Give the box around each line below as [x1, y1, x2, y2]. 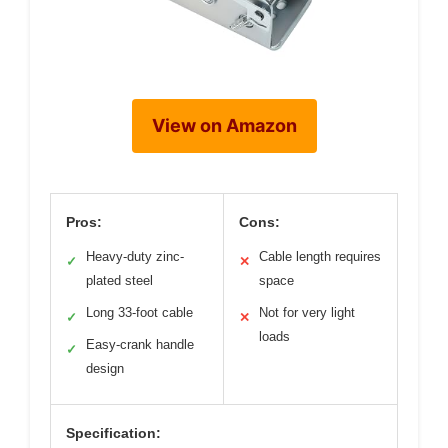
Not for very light [259, 304, 355, 320]
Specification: [66, 424, 161, 441]
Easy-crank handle [86, 336, 194, 352]
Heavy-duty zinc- [86, 248, 184, 264]
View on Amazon [151, 114, 297, 136]
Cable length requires [259, 248, 381, 264]
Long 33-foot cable [86, 304, 193, 320]
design [86, 360, 124, 376]
